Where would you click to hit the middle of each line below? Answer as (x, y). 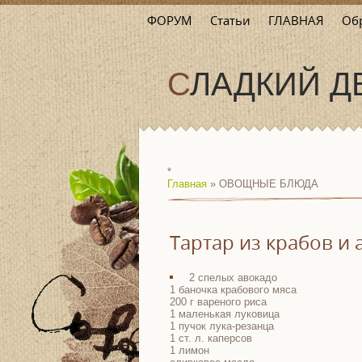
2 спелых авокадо (233, 278)
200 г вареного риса (218, 302)
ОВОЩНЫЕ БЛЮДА (269, 184)
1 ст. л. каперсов (211, 338)
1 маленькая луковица (225, 314)
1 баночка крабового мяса (233, 290)
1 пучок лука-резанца (222, 326)
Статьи (230, 20)
